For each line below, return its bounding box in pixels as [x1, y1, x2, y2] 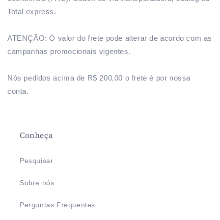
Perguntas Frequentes [20, 201, 95, 209]
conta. [7, 87, 29, 95]
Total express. [7, 7, 56, 16]
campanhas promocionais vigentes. [7, 47, 131, 55]
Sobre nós [20, 179, 55, 187]
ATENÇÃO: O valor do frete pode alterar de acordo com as [7, 34, 213, 42]
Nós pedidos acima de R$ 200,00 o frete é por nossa [7, 74, 191, 82]
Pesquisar [20, 157, 54, 165]
